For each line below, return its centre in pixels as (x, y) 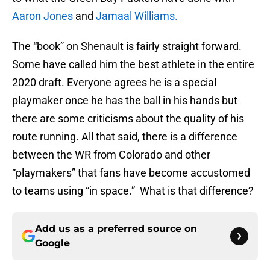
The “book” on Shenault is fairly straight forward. (127, 46)
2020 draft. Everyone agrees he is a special (114, 83)
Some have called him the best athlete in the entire (133, 64)
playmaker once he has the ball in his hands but (125, 101)
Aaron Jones (42, 16)
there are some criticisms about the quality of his (128, 119)
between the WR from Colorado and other (111, 155)
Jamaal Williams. (136, 16)
